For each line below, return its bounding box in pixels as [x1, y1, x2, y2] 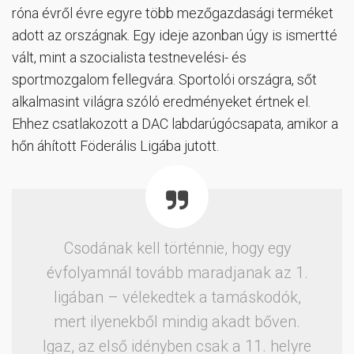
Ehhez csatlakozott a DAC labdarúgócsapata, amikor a [12, 115, 338, 133]
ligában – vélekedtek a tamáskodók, [53, 288, 301, 307]
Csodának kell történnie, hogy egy [63, 239, 291, 258]
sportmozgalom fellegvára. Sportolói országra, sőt [12, 71, 317, 88]
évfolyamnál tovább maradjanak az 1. [46, 264, 308, 283]
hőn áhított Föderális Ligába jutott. [12, 137, 219, 155]
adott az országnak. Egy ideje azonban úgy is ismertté [12, 27, 337, 44]
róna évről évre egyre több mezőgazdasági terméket [12, 5, 333, 22]
